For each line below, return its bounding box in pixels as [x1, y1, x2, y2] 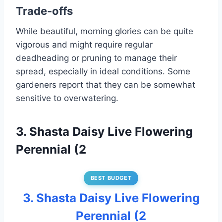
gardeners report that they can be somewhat [16, 80, 195, 90]
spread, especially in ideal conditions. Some [16, 66, 190, 77]
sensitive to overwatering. [16, 93, 118, 104]
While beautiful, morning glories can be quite [16, 26, 193, 37]
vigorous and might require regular [16, 40, 153, 50]
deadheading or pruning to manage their [16, 53, 177, 63]
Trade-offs [16, 4, 73, 18]
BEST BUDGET [90, 174, 132, 182]
